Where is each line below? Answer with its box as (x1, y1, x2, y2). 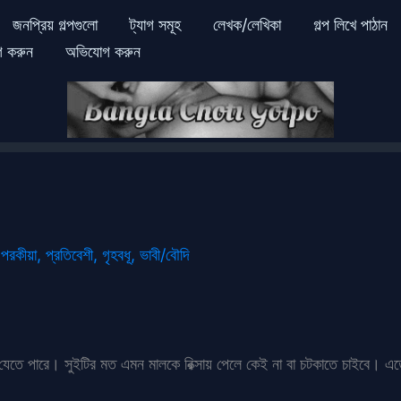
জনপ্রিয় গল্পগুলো (12, 15, 98, 34)
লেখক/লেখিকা (212, 15, 281, 34)
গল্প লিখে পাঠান (312, 15, 388, 34)
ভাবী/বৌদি (140, 244, 190, 264)
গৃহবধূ (102, 244, 131, 264)
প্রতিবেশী (46, 244, 93, 264)
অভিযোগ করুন (65, 42, 141, 61)
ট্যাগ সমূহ (129, 15, 181, 34)
